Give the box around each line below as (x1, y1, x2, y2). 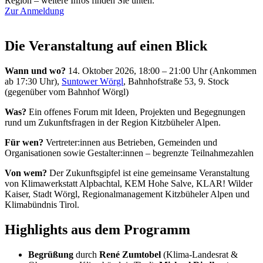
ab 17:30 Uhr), (5, 76, 62, 87)
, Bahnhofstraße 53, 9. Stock (123, 76, 229, 87)
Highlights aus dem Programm (5, 222, 190, 238)
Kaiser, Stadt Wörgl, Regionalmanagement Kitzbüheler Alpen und (5, 189, 249, 200)
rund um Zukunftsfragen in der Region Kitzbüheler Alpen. (5, 117, 223, 128)
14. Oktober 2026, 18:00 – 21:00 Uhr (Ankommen (66, 66, 257, 76)
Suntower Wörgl (62, 76, 123, 87)
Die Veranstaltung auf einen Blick (5, 38, 207, 54)
